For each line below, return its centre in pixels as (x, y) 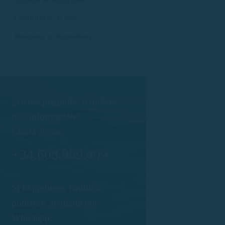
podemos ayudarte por (54, 203)
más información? (45, 116)
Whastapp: (32, 218)
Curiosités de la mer (45, 18)
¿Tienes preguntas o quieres (64, 101)
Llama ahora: (36, 131)
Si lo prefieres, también (55, 188)
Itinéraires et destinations (53, 36)
